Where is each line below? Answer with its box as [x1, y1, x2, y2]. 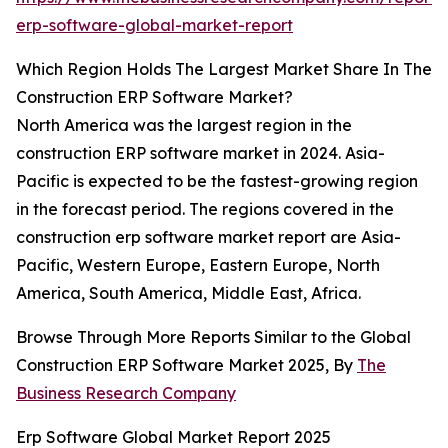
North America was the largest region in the [16, 115, 352, 136]
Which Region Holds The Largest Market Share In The [16, 59, 432, 80]
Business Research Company [16, 383, 236, 404]
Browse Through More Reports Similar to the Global [16, 327, 411, 348]
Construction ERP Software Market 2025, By [16, 355, 357, 376]
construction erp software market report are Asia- [16, 227, 401, 248]
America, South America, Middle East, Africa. [16, 283, 361, 304]
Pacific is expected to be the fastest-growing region [16, 171, 418, 192]
